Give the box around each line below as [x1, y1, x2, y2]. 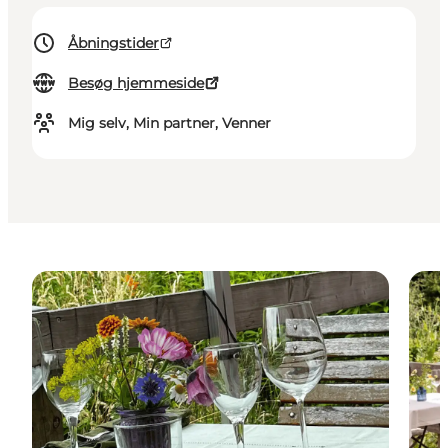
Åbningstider [68, 34, 159, 53]
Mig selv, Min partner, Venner [68, 114, 271, 133]
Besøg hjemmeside [68, 74, 204, 93]
